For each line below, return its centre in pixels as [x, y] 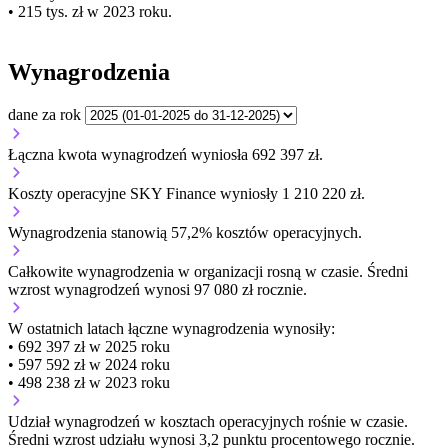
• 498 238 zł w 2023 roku [89, 382]
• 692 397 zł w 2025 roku [89, 346]
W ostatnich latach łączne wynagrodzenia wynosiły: [171, 328]
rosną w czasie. [315, 271]
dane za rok [44, 114]
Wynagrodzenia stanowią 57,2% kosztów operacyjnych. [185, 232]
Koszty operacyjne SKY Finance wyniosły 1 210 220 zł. [186, 193]
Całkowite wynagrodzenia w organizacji [137, 271]
